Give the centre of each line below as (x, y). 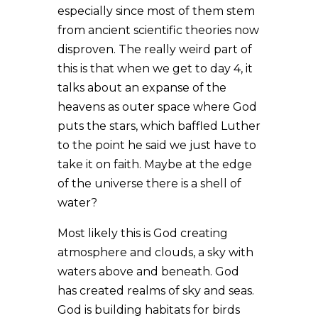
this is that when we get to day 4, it (155, 68)
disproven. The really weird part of (154, 49)
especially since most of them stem (156, 11)
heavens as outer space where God (157, 106)
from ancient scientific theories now (158, 30)
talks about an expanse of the (142, 87)
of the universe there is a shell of (149, 183)
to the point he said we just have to (157, 145)
